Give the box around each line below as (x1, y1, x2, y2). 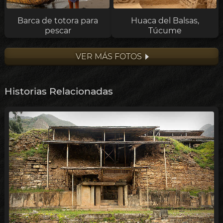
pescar (44, 25, 71, 35)
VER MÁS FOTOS (75, 52, 142, 62)
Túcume (148, 25, 182, 35)
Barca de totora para (17, 15, 99, 25)
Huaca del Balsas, (131, 15, 200, 25)
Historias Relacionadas (4, 85, 113, 98)
